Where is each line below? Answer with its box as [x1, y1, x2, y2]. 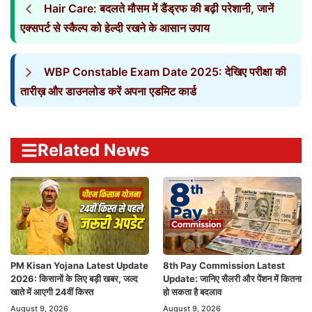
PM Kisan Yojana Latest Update [10, 260, 148, 272]
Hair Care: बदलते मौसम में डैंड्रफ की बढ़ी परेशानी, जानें [43, 1, 274, 16]
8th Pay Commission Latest [163, 260, 285, 272]
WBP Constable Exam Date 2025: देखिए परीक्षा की [43, 65, 286, 79]
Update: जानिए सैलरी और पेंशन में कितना [163, 273, 302, 285]
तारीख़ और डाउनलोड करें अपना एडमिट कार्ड [20, 84, 196, 99]
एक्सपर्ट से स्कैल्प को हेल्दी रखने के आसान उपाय [20, 21, 210, 36]
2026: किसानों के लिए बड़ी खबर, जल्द [10, 273, 138, 285]
